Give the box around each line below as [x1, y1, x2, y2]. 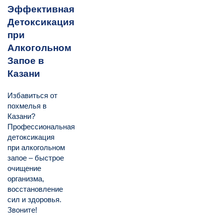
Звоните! [7, 206, 37, 215]
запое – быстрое [7, 154, 64, 163]
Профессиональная [7, 122, 75, 131]
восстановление [7, 185, 63, 194]
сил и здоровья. [7, 195, 61, 204]
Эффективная [7, 4, 74, 15]
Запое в [7, 55, 44, 66]
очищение [7, 164, 41, 173]
